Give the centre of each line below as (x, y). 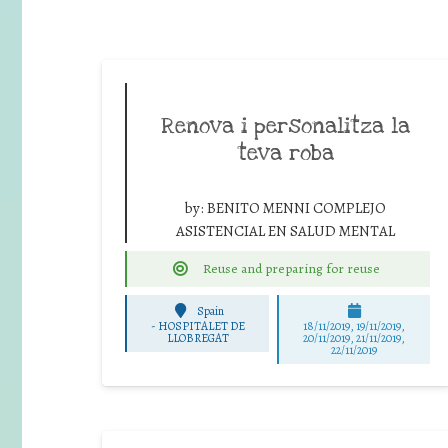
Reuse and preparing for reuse (291, 268)
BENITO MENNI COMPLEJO (296, 207)
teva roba (285, 152)
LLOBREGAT (197, 338)
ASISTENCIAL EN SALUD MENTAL (285, 230)
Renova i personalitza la (285, 125)
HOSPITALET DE (201, 326)
